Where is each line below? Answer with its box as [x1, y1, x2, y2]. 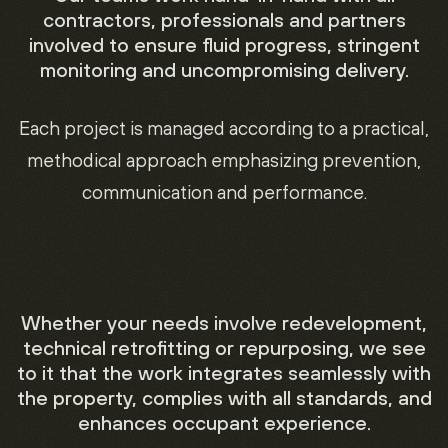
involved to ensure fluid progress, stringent [28, 32, 420, 57]
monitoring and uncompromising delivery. [39, 57, 409, 82]
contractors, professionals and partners [42, 7, 406, 32]
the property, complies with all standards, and [16, 385, 432, 410]
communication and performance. [81, 180, 367, 204]
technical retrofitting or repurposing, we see [22, 335, 426, 360]
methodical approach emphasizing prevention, [27, 148, 421, 172]
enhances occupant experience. [77, 410, 371, 435]
